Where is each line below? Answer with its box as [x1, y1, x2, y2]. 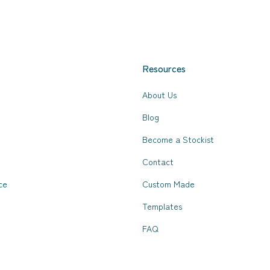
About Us [142, 89, 177, 101]
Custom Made [142, 178, 195, 190]
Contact [142, 155, 174, 168]
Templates [142, 200, 182, 212]
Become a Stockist [142, 133, 214, 145]
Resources [142, 61, 186, 75]
